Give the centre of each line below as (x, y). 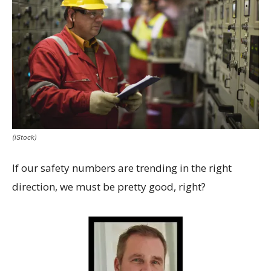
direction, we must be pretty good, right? (109, 186)
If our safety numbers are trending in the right (122, 168)
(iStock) (24, 137)
